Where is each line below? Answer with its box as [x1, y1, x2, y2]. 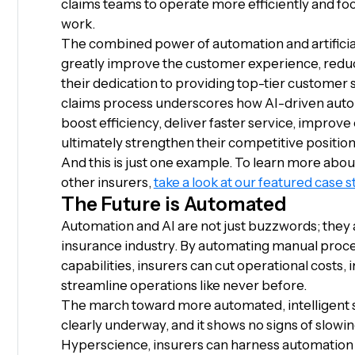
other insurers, [60, 174, 154, 190]
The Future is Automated [60, 193, 287, 216]
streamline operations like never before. [60, 277, 307, 293]
